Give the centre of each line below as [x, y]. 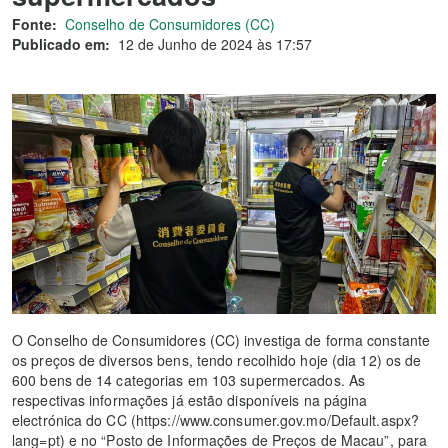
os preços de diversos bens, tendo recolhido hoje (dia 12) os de [217, 360]
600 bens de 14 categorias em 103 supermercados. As [189, 380]
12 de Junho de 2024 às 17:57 [215, 44]
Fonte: [34, 24]
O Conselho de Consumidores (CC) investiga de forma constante [221, 340]
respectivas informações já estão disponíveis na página [190, 400]
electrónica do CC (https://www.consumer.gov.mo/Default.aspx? [216, 420]
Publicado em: [61, 44]
